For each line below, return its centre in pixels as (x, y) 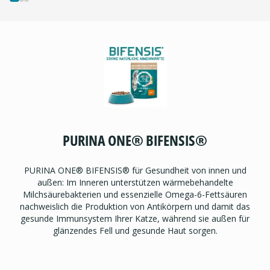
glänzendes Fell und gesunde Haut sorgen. (135, 230)
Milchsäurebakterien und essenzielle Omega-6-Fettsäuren (135, 194)
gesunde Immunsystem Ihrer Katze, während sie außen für (135, 218)
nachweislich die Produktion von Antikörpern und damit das (135, 206)
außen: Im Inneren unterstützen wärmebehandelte (135, 182)
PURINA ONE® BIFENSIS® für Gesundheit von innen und (135, 170)
